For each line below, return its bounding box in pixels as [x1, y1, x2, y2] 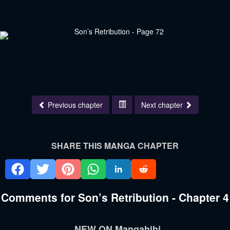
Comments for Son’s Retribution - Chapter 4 [1, 189, 229, 205]
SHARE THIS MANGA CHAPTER [51, 140, 179, 152]
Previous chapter [47, 100, 103, 110]
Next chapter [141, 100, 185, 110]
